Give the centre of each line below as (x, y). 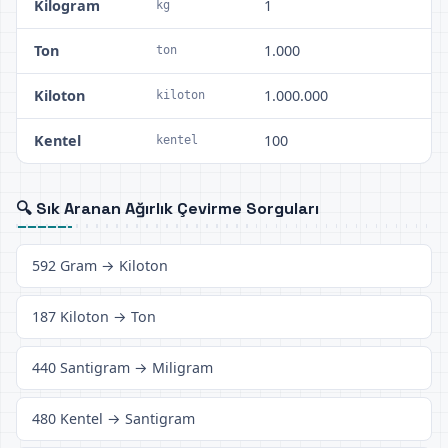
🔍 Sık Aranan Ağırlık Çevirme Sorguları (167, 208)
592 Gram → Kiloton (100, 265)
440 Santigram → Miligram (123, 367)
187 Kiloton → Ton (94, 316)
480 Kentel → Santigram (114, 418)
